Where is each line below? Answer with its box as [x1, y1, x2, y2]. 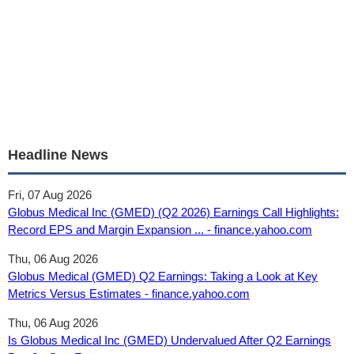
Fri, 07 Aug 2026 [8, 188, 92, 201]
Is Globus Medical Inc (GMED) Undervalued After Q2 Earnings [8, 333, 331, 347]
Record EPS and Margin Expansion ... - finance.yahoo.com [8, 223, 312, 236]
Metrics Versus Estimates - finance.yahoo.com [8, 287, 250, 300]
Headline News [8, 147, 108, 163]
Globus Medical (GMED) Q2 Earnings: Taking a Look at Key [8, 269, 318, 283]
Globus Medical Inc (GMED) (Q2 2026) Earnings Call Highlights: [8, 205, 339, 219]
